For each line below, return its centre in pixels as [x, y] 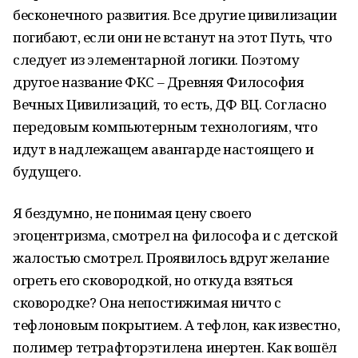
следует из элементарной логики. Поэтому [156, 60]
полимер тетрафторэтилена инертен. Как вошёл [175, 347]
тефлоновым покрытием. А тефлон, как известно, [177, 325]
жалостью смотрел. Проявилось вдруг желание [171, 258]
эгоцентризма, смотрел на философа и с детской [175, 235]
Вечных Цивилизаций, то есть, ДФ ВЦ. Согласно [170, 104]
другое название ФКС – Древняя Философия [159, 82]
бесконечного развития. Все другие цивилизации [175, 15]
